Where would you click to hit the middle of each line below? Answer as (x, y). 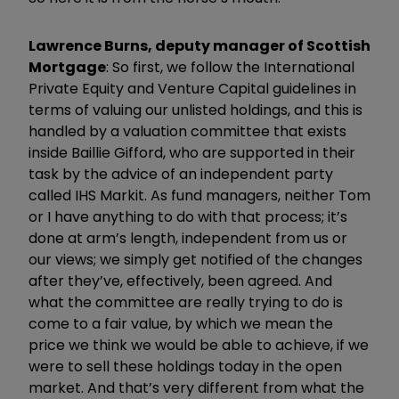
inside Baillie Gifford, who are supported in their (192, 152)
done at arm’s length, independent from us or (188, 238)
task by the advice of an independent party (181, 174)
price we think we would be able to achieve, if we (199, 345)
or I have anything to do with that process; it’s (188, 216)
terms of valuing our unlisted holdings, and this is (195, 110)
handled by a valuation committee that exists (187, 131)
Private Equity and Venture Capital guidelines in (192, 88)
